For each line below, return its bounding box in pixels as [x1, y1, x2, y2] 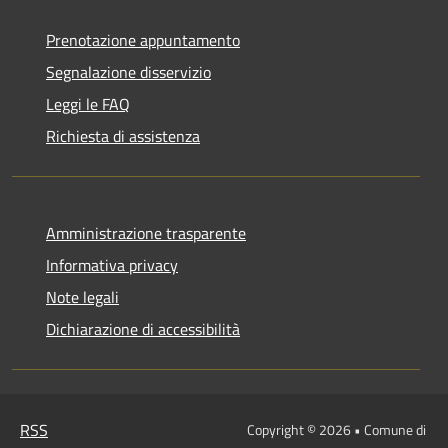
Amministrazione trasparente [46, 220, 246, 245]
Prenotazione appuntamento [46, 27, 240, 52]
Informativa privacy [46, 252, 178, 277]
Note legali [46, 284, 119, 309]
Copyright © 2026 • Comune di [246, 418, 426, 440]
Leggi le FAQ [46, 91, 130, 116]
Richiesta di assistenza [46, 123, 200, 148]
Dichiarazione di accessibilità [46, 316, 240, 341]
